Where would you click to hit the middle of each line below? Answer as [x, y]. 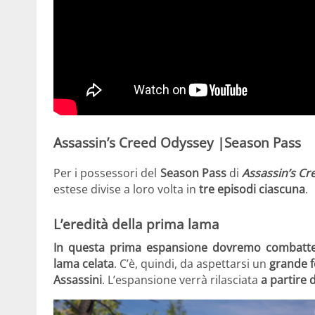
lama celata [84, 264]
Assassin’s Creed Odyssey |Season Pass [177, 142]
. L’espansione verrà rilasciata [181, 280]
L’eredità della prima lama [136, 224]
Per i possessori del [107, 173]
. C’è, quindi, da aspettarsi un [192, 264]
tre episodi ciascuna [252, 189]
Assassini [78, 280]
